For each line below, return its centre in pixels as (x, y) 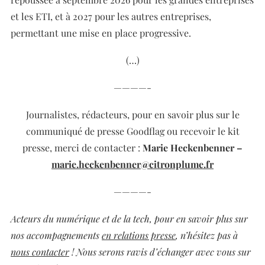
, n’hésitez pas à (207, 235)
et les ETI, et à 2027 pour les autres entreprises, (111, 16)
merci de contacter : (98, 148)
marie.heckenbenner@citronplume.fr (132, 164)
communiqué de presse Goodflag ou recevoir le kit (132, 131)
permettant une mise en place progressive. (101, 33)
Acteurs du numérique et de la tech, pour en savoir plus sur (129, 219)
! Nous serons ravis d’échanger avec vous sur (160, 252)
